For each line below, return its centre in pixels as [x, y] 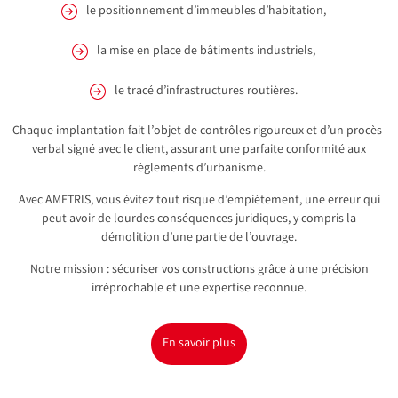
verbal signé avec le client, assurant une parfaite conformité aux [199, 151]
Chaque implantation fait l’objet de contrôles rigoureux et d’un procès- [199, 132]
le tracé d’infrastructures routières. [206, 92]
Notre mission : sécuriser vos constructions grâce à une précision [199, 271]
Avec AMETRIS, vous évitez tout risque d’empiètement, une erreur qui [199, 201]
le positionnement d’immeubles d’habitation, [206, 12]
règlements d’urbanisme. [199, 169]
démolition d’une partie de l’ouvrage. [199, 239]
